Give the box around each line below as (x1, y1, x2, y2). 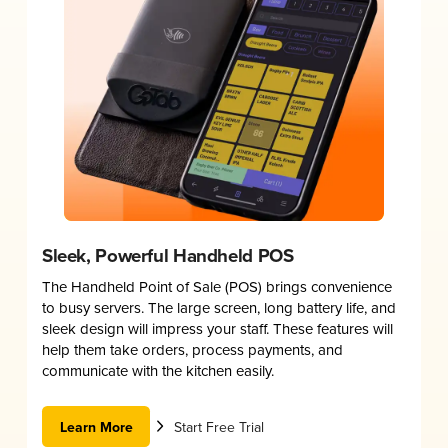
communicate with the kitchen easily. (41, 360, 274, 382)
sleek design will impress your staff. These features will (41, 318, 393, 340)
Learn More (59, 416, 133, 437)
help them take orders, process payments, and (41, 339, 343, 361)
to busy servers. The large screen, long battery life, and (41, 297, 396, 319)
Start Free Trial (174, 416, 265, 437)
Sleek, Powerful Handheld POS (41, 242, 294, 270)
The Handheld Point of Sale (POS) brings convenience (41, 276, 392, 298)
